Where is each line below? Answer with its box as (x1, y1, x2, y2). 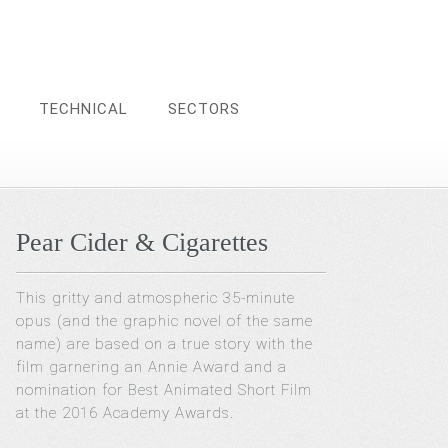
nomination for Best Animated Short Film (16, 381, 313, 399)
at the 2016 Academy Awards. (16, 404, 235, 422)
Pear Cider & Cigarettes (16, 228, 269, 257)
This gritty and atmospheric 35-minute (16, 289, 296, 307)
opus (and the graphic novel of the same (16, 312, 314, 330)
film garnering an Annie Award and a (16, 358, 288, 376)
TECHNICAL (39, 100, 128, 118)
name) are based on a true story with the (16, 335, 314, 353)
